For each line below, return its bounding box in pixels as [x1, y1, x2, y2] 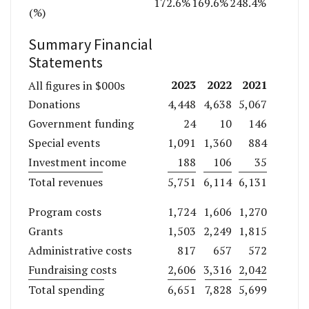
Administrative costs [28, 243, 132, 259]
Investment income [28, 154, 126, 170]
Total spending [28, 282, 104, 298]
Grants [28, 223, 63, 239]
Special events [28, 135, 100, 151]
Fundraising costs [28, 262, 117, 278]
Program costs [28, 204, 101, 220]
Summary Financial [28, 34, 152, 54]
